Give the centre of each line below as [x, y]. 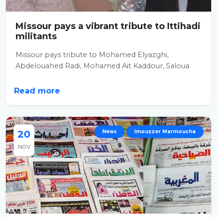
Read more [38, 91]
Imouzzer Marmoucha [165, 132]
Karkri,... [29, 77]
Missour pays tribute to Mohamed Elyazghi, [92, 55]
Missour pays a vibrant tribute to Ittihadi [108, 26]
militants [36, 36]
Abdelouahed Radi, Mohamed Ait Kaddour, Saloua [102, 66]
